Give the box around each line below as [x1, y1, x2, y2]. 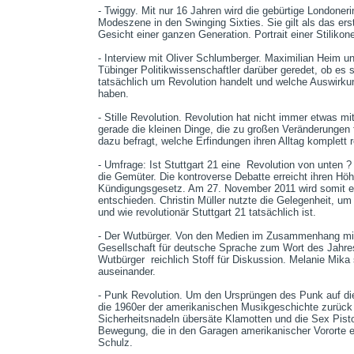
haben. [98, 88, 129, 100]
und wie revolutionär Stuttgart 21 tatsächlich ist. [98, 206, 316, 218]
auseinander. [98, 265, 159, 277]
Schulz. [98, 337, 136, 348]
